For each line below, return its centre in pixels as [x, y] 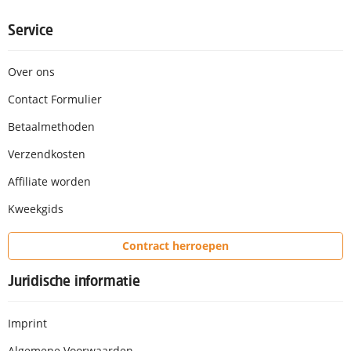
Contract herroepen [175, 246]
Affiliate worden [49, 182]
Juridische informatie [74, 280]
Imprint [27, 323]
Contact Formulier [55, 100]
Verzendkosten [47, 154]
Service [31, 29]
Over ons [31, 72]
